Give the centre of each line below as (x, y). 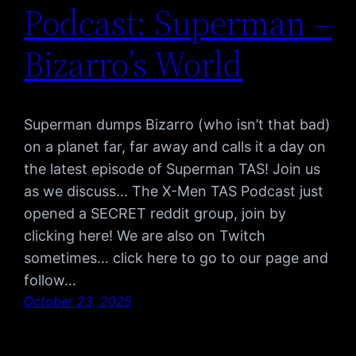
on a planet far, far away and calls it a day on (175, 147)
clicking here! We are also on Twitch (145, 236)
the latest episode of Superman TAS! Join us (172, 169)
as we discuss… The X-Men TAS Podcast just (174, 192)
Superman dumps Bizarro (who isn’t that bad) (178, 125)
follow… (50, 281)
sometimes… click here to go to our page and (176, 258)
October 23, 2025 (78, 302)
